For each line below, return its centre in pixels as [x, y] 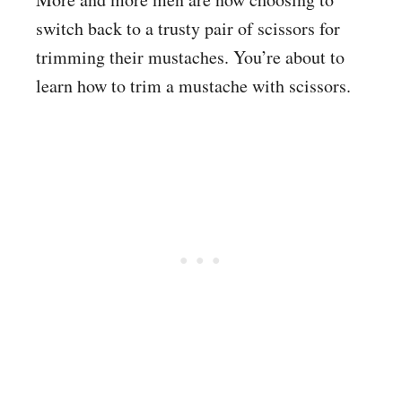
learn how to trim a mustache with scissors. [193, 86]
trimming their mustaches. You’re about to [190, 57]
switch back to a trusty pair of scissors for [188, 28]
